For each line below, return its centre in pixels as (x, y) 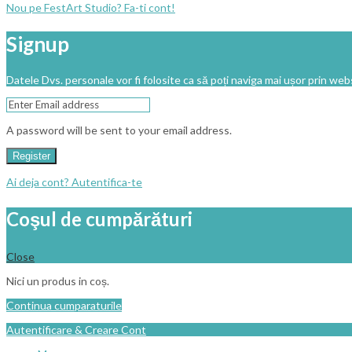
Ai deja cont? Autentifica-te (74, 182)
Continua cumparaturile (64, 306)
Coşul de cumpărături (99, 219)
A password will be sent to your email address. (119, 130)
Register (31, 156)
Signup (38, 44)
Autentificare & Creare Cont (76, 330)
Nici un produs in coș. (58, 281)
